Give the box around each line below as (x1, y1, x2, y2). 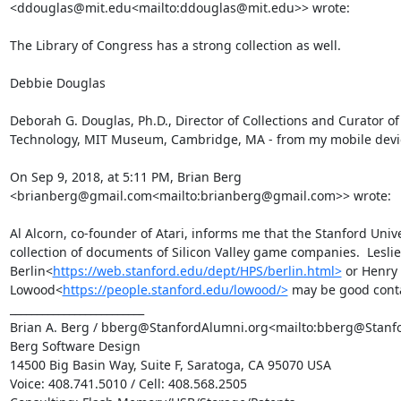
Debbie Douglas (9, 74, 106, 91)
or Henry (341, 262, 397, 279)
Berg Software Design (9, 337, 141, 354)
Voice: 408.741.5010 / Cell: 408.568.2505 (9, 375, 247, 392)
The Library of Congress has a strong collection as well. (9, 37, 341, 54)
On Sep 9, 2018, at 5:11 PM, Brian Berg (9, 168, 242, 185)
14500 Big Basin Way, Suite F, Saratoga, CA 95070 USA (9, 356, 331, 373)
